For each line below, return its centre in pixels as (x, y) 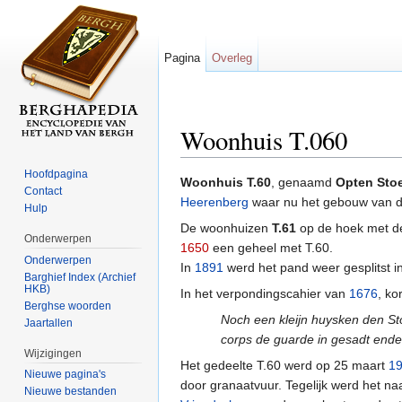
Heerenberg (214, 202)
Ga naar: (207, 165)
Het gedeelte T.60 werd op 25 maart (284, 366)
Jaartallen (49, 323)
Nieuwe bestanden (71, 392)
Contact (44, 191)
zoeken (313, 165)
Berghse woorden (68, 306)
